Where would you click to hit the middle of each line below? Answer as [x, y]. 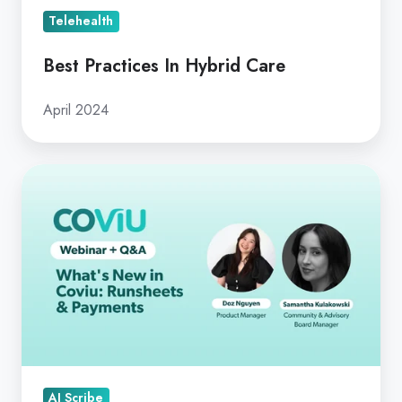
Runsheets [56, 277]
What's [44, 176]
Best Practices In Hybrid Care [164, 65]
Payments [53, 327]
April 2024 [76, 109]
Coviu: [44, 252]
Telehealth [81, 21]
